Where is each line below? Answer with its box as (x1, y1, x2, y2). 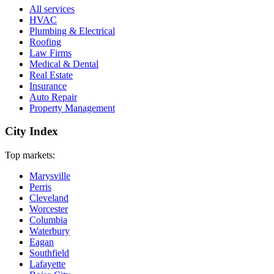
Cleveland (29, 193, 68, 204)
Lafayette (29, 259, 65, 270)
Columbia (29, 215, 67, 226)
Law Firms (29, 47, 72, 58)
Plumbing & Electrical (29, 25, 115, 36)
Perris (29, 182, 51, 193)
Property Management (29, 102, 115, 113)
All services (29, 3, 75, 14)
